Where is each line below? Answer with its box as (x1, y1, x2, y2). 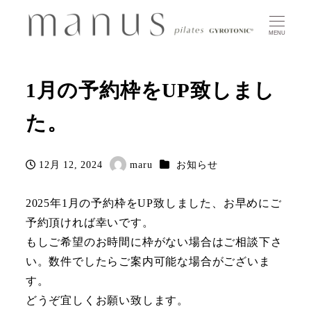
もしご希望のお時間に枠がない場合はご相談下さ (25, 235, 283, 248)
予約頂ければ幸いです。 (25, 216, 154, 228)
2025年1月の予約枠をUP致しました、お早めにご (25, 196, 282, 209)
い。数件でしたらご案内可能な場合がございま (25, 255, 271, 267)
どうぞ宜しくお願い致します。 (25, 294, 189, 306)
